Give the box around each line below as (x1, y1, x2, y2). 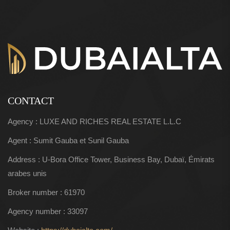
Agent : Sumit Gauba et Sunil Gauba (8, 136, 129, 145)
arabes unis (8, 168, 47, 178)
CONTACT (8, 94, 54, 106)
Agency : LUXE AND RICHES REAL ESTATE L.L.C (8, 117, 181, 126)
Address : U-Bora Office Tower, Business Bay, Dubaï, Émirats (8, 155, 215, 164)
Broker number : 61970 (8, 187, 85, 197)
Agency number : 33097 (8, 206, 88, 216)
